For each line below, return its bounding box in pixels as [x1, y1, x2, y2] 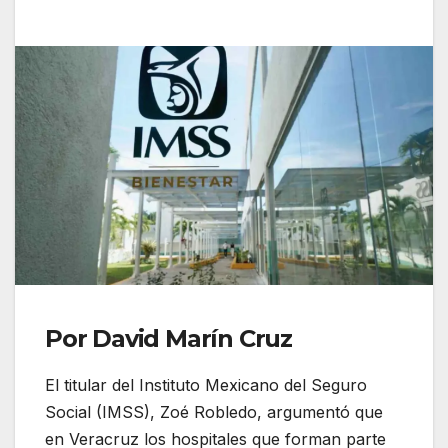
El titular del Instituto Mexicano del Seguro [45, 374, 367, 395]
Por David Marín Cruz [45, 324, 292, 354]
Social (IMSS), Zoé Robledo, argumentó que [45, 401, 383, 422]
